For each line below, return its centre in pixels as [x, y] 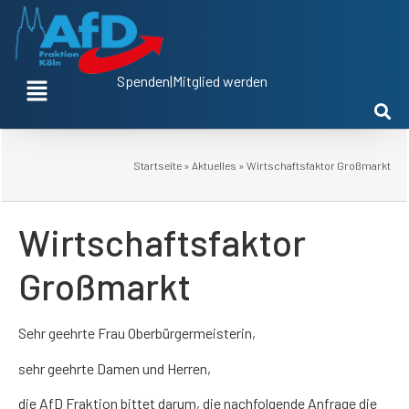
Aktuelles [214, 166]
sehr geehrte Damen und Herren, [115, 368]
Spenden [144, 81]
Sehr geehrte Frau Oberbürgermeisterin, [137, 333]
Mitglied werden [220, 81]
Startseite [157, 166]
